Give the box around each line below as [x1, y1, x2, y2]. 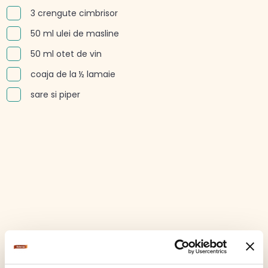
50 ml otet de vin [30, 47, 102, 60]
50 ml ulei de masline [30, 27, 119, 39]
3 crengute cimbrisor [30, 7, 118, 19]
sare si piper [30, 88, 80, 100]
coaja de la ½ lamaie [30, 68, 115, 80]
